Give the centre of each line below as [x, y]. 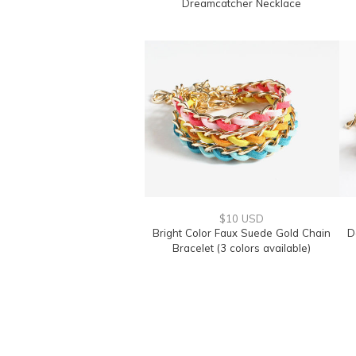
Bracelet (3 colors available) [242, 248]
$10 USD [242, 219]
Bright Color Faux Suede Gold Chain [242, 233]
